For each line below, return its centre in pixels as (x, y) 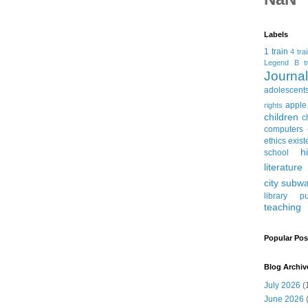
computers (284, 130)
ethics (275, 141)
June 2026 (284, 299)
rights (273, 106)
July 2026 (282, 286)
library (276, 196)
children (281, 117)
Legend (276, 63)
